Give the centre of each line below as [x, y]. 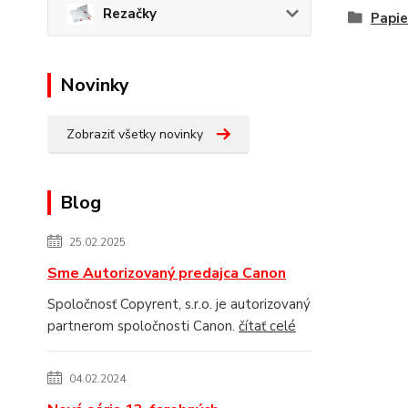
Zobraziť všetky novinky [135, 134]
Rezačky [130, 14]
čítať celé [267, 326]
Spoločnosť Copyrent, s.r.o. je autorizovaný [179, 304]
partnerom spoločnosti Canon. [143, 326]
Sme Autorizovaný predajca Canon [167, 273]
